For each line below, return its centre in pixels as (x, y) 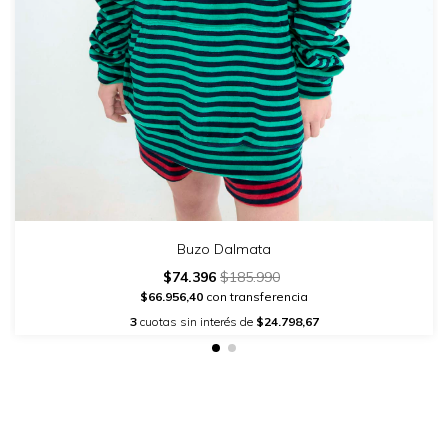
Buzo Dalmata (224, 249)
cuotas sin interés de (196, 322)
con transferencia (255, 297)
